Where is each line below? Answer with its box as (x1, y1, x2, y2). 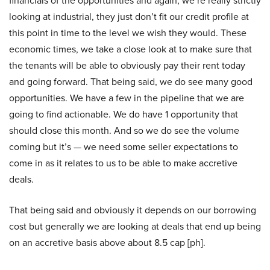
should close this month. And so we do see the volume (9, 124, 239, 137)
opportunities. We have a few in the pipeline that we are (9, 91, 244, 105)
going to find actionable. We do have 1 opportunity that (9, 107, 238, 121)
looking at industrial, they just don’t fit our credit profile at (9, 10, 249, 24)
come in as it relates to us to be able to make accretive (9, 156, 237, 170)
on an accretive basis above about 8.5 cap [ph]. (9, 236, 206, 250)
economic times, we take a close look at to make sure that (9, 42, 252, 56)
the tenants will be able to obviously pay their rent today (9, 58, 245, 72)
